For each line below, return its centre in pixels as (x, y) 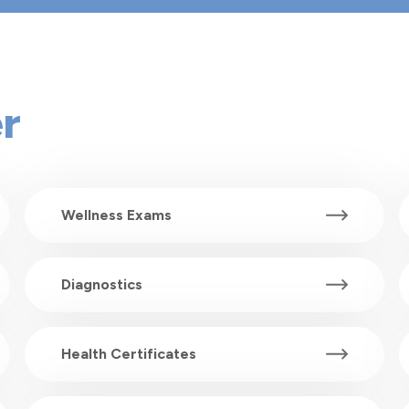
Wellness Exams (116, 215)
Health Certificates (128, 354)
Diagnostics (101, 285)
